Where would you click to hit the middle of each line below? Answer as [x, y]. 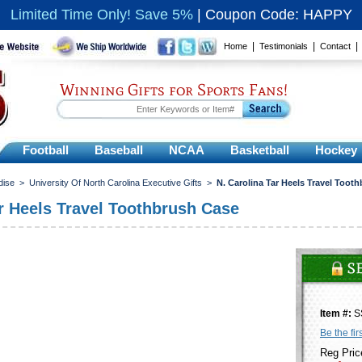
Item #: [337, 314]
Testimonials [284, 46]
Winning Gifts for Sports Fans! [174, 90]
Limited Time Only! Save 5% [101, 15]
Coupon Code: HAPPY [278, 15]
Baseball [119, 150]
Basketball [260, 150]
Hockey [336, 150]
